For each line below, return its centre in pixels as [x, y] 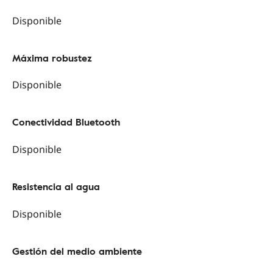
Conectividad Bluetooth [66, 122]
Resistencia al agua [56, 187]
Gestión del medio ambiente [77, 251]
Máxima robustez [52, 58]
